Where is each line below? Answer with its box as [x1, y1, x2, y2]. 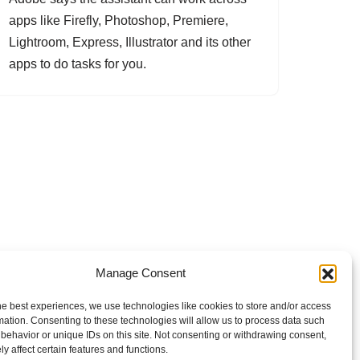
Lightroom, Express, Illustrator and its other [9, 35, 251, 49]
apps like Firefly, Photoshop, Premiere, [9, 14, 228, 27]
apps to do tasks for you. [9, 57, 146, 71]
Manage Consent [95, 266, 186, 280]
